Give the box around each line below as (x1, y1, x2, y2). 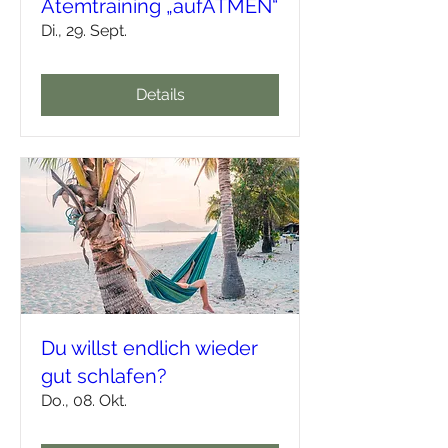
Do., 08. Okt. (41, 390, 127, 410)
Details (135, 84, 185, 104)
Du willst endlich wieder (41, 335, 258, 360)
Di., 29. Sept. (41, 20, 127, 40)
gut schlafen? (41, 363, 167, 388)
